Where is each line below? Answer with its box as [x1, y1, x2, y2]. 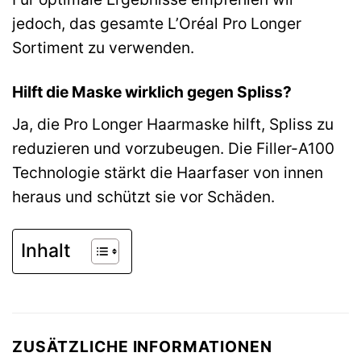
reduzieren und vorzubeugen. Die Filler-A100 [12, 138, 334, 158]
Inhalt [21, 239, 71, 262]
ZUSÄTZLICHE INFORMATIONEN [12, 336, 272, 356]
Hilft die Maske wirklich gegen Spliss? [12, 82, 292, 102]
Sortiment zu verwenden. [12, 38, 194, 58]
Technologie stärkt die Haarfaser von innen [12, 162, 323, 182]
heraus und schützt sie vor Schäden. [12, 186, 275, 206]
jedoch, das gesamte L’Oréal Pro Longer [12, 14, 301, 34]
